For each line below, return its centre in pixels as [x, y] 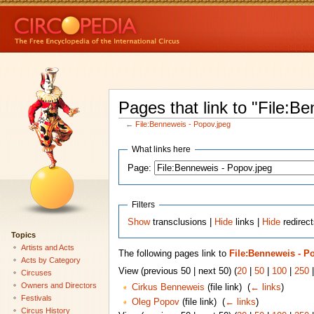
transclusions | [183, 222]
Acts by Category [50, 260]
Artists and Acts [47, 247]
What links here [162, 150]
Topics [23, 234]
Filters [144, 204]
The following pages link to [173, 254]
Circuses [36, 272]
